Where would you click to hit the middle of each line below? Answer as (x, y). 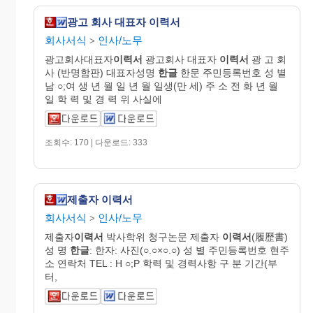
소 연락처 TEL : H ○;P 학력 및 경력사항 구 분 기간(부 (161, 263)
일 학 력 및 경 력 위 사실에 (103, 99)
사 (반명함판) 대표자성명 (101, 72)
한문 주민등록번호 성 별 (232, 72)
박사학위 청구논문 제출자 (163, 236)
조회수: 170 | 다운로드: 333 (96, 142)
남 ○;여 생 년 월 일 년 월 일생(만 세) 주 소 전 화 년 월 (161, 86)
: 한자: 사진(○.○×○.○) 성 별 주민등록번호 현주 (189, 250)
